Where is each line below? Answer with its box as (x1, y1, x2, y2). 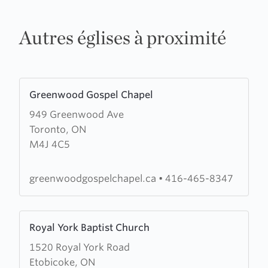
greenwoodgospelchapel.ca (29, 173, 159, 184)
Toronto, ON (29, 124, 86, 135)
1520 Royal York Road (29, 242, 130, 253)
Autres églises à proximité (19, 26, 226, 49)
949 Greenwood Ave (29, 109, 124, 120)
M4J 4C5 (29, 139, 70, 150)
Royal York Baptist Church (29, 222, 150, 233)
